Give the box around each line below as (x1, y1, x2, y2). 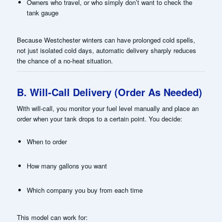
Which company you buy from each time (26, 185, 143, 195)
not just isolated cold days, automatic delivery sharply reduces (16, 45, 196, 55)
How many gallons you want (26, 161, 107, 171)
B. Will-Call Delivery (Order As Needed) (16, 85, 202, 100)
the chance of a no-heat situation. (16, 55, 113, 65)
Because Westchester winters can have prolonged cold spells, (16, 35, 195, 45)
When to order (26, 137, 67, 147)
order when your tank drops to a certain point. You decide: (16, 114, 182, 124)
